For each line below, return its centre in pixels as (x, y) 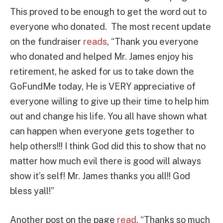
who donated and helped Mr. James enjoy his (102, 56)
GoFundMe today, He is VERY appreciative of (103, 86)
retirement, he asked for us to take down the (102, 71)
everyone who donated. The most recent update (111, 26)
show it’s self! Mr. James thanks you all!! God (100, 176)
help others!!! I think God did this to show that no (108, 146)
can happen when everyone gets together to (102, 131)
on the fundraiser (47, 41)
